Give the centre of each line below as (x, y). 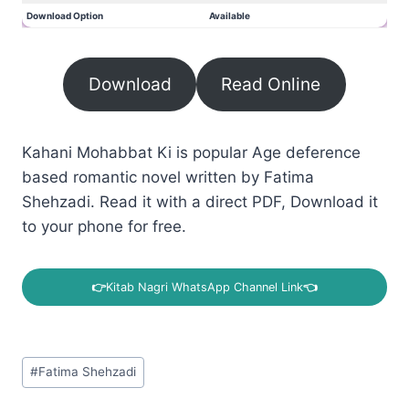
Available (230, 15)
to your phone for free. (104, 227)
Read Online (271, 84)
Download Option (65, 15)
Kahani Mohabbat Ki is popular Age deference (191, 153)
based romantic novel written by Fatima (168, 178)
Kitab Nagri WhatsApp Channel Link (204, 287)
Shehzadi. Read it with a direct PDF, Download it (200, 202)
